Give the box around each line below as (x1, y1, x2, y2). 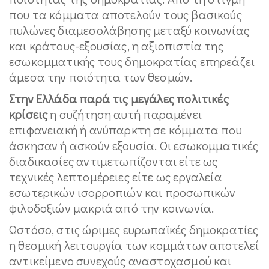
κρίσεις (9, 106, 50, 122)
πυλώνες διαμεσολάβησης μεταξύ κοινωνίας (9, 22, 250, 38)
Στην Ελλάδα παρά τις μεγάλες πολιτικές (9, 90, 229, 106)
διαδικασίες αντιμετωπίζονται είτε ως (9, 153, 218, 169)
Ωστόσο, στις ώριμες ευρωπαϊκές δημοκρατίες (9, 221, 259, 237)
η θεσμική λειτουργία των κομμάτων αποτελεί (9, 237, 259, 253)
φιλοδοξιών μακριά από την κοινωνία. (9, 199, 214, 216)
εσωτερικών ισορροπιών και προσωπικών (9, 184, 236, 200)
